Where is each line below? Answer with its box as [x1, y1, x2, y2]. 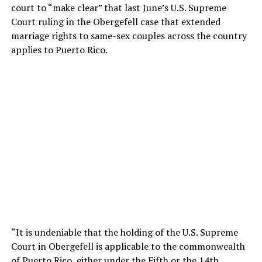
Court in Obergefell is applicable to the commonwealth [11, 239, 245, 253]
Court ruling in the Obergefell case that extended [11, 15, 220, 28]
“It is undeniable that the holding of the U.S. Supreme [11, 225, 238, 239]
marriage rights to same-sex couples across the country [11, 29, 247, 42]
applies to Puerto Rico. [11, 43, 108, 56]
